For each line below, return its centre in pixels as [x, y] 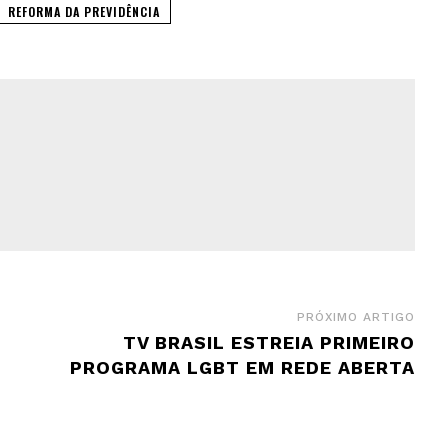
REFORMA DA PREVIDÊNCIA [84, 11]
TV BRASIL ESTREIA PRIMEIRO [268, 342]
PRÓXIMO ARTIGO [355, 316]
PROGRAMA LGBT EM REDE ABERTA [242, 367]
